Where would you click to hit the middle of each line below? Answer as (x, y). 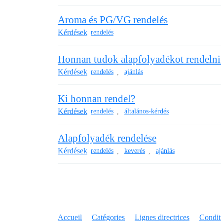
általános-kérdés (146, 111)
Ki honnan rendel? (96, 98)
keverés (134, 151)
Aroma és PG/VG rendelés (113, 19)
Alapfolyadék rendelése (107, 138)
